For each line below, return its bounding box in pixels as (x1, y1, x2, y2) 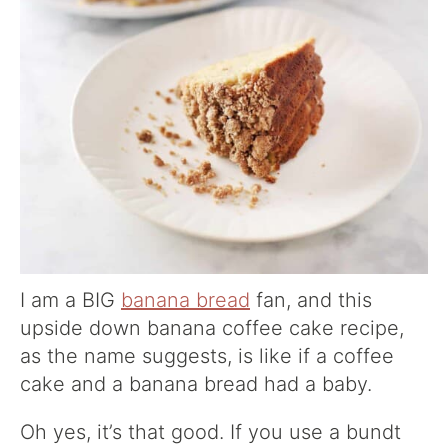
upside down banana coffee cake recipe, (20, 316, 404, 341)
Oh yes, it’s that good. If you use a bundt (20, 420, 401, 445)
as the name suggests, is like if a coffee (20, 344, 394, 369)
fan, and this (250, 288, 372, 313)
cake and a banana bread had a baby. (20, 372, 372, 397)
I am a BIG (20, 288, 121, 313)
